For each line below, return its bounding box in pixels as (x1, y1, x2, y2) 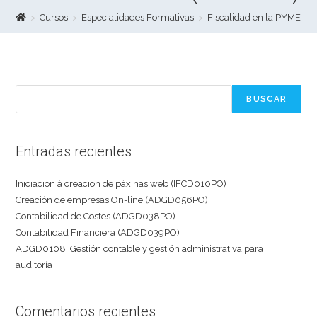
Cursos (40, 12, 69, 23)
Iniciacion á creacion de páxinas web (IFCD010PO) (16, 178, 227, 189)
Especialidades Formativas (81, 12, 195, 23)
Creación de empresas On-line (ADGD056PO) (16, 195, 209, 205)
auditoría (16, 260, 53, 270)
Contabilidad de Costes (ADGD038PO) (16, 211, 176, 221)
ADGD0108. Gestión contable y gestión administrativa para (16, 243, 264, 254)
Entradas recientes (16, 143, 132, 160)
